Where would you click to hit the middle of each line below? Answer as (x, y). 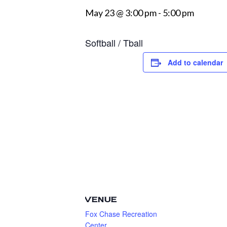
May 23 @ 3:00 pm (121, 13)
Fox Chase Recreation (121, 214)
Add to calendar (195, 62)
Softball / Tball (114, 43)
